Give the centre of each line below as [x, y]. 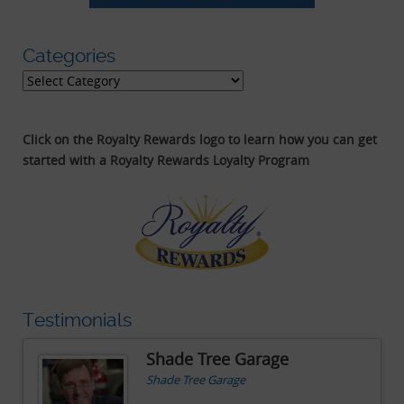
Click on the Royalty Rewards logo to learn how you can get [200, 139]
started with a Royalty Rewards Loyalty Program [166, 160]
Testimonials [77, 319]
